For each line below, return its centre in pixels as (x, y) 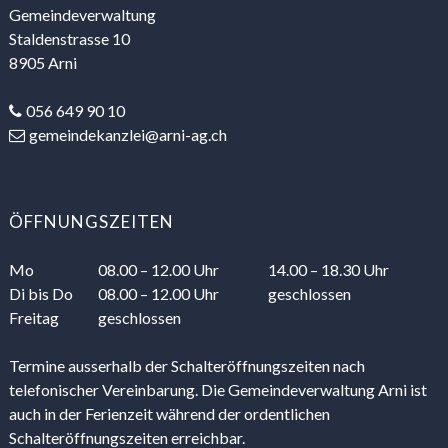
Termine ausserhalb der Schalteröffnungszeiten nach (186, 365)
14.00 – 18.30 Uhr (328, 269)
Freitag (33, 317)
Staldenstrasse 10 (69, 38)
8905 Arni (42, 62)
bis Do (48, 293)
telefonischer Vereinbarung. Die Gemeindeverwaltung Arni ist (217, 389)
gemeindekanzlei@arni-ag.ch (127, 134)
